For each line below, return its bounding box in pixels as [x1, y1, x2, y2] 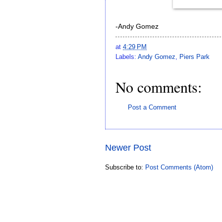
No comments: [115, 76, 202, 97]
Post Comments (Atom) [145, 163, 213, 171]
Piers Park [179, 53, 210, 60]
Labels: [115, 53, 138, 60]
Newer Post [105, 142, 151, 153]
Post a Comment [128, 103, 176, 111]
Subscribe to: [105, 163, 145, 171]
